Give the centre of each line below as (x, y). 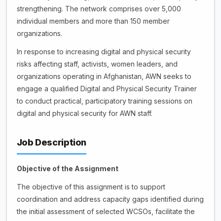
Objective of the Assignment (67, 168)
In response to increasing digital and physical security (104, 52)
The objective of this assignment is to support (91, 187)
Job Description (52, 142)
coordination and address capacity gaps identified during (110, 199)
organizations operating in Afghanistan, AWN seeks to (104, 76)
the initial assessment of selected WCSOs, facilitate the (106, 211)
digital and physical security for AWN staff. (84, 113)
